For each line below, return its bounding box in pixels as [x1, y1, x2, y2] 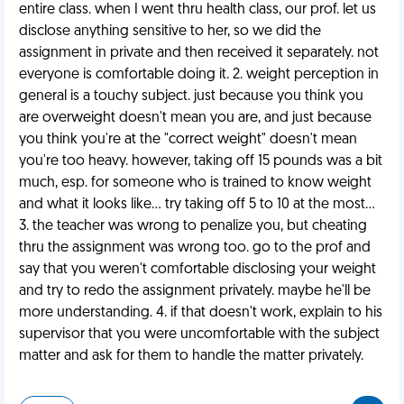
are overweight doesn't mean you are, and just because [19, 111, 372, 125]
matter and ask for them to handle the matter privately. [19, 349, 363, 363]
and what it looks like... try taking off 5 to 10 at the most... [19, 197, 375, 212]
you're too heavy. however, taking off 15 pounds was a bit [19, 154, 382, 169]
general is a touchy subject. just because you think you [19, 89, 363, 104]
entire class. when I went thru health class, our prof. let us [19, 3, 376, 17]
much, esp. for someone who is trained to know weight [19, 176, 372, 190]
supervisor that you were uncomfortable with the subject [19, 327, 380, 342]
